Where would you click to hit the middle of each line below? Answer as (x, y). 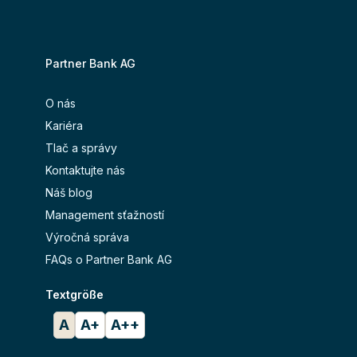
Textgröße (75, 295)
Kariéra (64, 126)
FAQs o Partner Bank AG (109, 260)
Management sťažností (105, 215)
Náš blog (69, 193)
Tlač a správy (81, 148)
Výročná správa (87, 237)
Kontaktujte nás (85, 171)
